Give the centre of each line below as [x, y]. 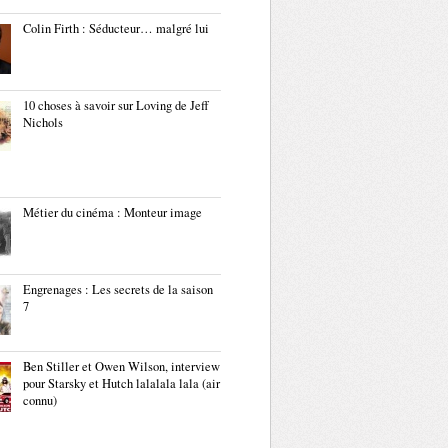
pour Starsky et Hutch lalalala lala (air [121, 383]
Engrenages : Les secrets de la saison [118, 289]
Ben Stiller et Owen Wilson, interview [121, 366]
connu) [40, 400]
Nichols [43, 122]
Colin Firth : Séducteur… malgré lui [116, 28]
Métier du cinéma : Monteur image [112, 212]
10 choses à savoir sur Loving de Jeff [116, 105]
